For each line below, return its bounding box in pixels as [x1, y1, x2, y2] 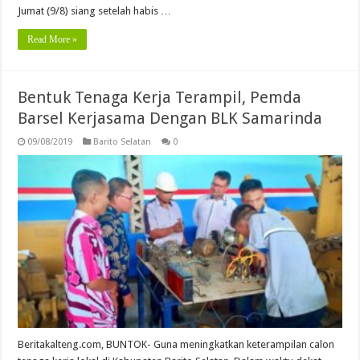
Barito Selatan [93, 137, 152, 148]
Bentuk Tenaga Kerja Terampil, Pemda [18, 88, 302, 108]
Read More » [27, 34, 78, 46]
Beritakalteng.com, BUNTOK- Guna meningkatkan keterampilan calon [18, 338, 335, 351]
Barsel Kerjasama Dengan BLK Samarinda [18, 108, 323, 129]
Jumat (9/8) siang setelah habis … [18, 5, 172, 18]
